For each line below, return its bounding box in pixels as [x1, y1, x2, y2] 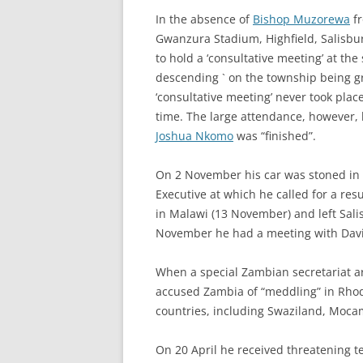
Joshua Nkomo [156, 128, 233, 143]
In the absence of [156, 11, 253, 27]
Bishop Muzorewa [253, 11, 350, 27]
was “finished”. [233, 128, 316, 143]
